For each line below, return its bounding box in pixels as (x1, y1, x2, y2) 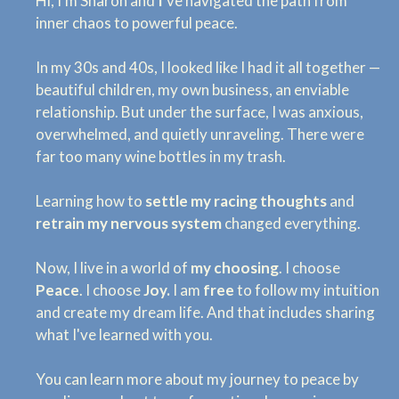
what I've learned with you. (36, 325, 213, 345)
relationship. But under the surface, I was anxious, (36, 102, 363, 122)
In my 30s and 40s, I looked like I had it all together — (36, 58, 380, 77)
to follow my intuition (234, 281, 379, 300)
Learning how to (36, 191, 145, 211)
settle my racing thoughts (145, 191, 330, 211)
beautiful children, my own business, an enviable (36, 80, 349, 100)
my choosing (191, 258, 279, 278)
